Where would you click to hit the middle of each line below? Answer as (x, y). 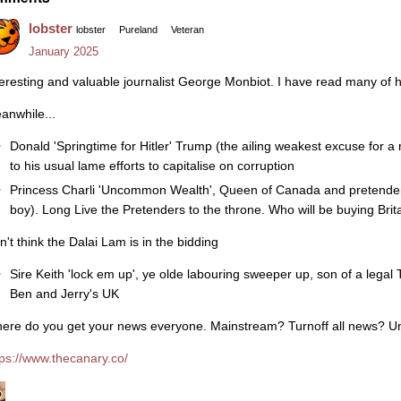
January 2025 (64, 52)
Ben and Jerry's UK (64, 294)
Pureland (138, 30)
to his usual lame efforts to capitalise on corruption (152, 165)
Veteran (188, 30)
